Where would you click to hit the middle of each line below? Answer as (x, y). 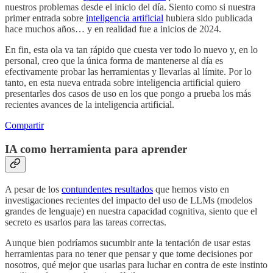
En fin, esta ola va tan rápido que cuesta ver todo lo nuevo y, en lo (131, 50)
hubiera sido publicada (208, 18)
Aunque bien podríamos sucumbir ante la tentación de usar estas (128, 243)
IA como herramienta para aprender (96, 149)
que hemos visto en (191, 189)
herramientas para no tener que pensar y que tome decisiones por (129, 253)
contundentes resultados (107, 189)
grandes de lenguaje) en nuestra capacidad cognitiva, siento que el (131, 211)
